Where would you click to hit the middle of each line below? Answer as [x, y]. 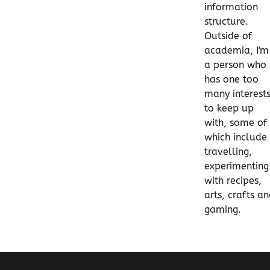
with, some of [236, 122]
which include [236, 137]
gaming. [223, 209]
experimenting [237, 166]
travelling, [228, 151]
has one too [231, 79]
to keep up [229, 108]
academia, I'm [237, 50]
